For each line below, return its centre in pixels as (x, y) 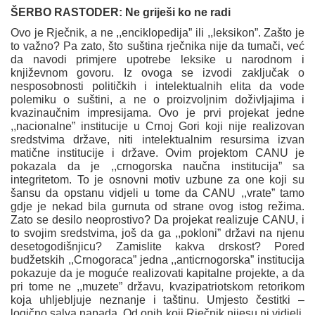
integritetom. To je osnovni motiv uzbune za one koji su (157, 180)
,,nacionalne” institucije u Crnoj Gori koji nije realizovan (157, 127)
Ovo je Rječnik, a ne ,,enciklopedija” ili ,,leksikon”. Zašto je (157, 33)
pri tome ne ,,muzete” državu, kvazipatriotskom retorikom (157, 287)
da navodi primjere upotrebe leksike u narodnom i (157, 60)
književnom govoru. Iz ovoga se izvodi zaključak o (157, 73)
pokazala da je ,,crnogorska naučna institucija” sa (157, 167)
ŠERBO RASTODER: (68, 13)
